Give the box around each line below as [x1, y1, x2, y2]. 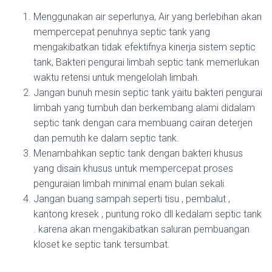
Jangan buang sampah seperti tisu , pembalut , [33, 193, 230, 205]
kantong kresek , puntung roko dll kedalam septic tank [33, 208, 262, 220]
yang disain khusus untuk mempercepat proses [33, 163, 233, 174]
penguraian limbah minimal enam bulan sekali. [33, 178, 226, 189]
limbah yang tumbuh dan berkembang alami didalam [33, 102, 255, 114]
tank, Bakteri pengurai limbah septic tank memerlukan [33, 56, 259, 68]
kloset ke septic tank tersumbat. [33, 239, 170, 250]
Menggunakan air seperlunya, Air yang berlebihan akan [33, 11, 262, 22]
